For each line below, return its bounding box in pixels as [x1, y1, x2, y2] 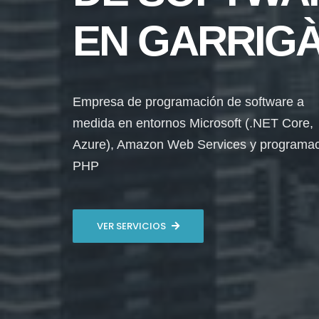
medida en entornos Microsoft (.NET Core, [73, 116, 313, 130]
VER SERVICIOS [97, 219, 166, 233]
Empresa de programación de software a [73, 95, 304, 109]
